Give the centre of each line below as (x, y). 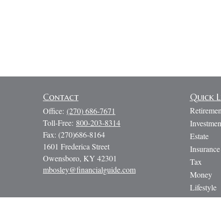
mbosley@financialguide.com (89, 169)
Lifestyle (203, 187)
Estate (199, 136)
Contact (61, 97)
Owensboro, (62, 158)
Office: (55, 111)
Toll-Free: (59, 123)
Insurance (205, 149)
